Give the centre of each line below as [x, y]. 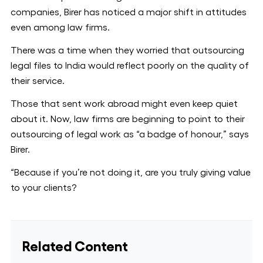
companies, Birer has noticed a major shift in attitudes [129, 12]
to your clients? [43, 188]
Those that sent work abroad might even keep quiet [124, 104]
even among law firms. [60, 28]
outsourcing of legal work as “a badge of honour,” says [130, 134]
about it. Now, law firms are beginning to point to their [128, 119]
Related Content [75, 247]
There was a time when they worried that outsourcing [127, 50]
